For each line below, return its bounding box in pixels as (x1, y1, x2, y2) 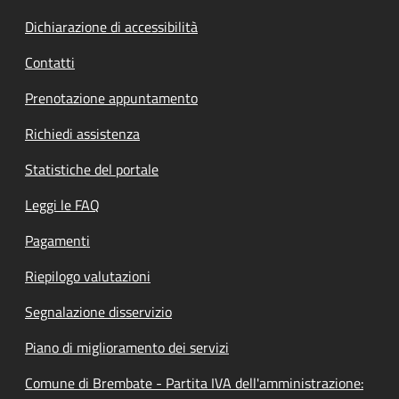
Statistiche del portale (25, 159, 159, 180)
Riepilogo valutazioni (25, 265, 151, 287)
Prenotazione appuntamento (25, 87, 198, 109)
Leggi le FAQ (25, 194, 100, 216)
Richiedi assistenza (25, 123, 140, 144)
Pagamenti (25, 230, 90, 251)
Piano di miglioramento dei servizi (25, 337, 229, 358)
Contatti (25, 52, 75, 73)
